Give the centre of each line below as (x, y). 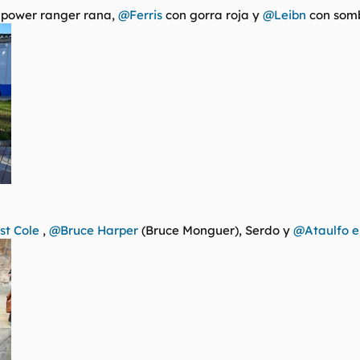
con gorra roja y (213, 14)
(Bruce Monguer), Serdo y (216, 230)
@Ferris (140, 14)
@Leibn (284, 14)
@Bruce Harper (94, 230)
